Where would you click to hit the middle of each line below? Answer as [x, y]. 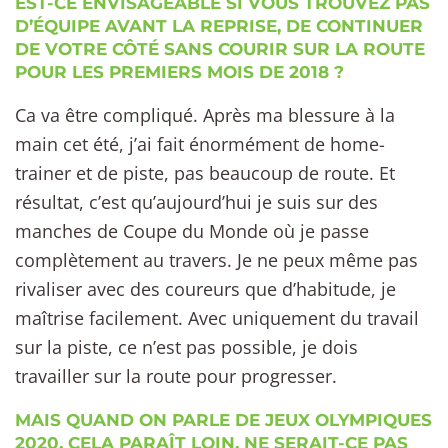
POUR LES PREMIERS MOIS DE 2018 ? [179, 72]
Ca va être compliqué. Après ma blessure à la [205, 115]
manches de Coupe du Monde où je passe [192, 231]
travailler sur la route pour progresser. [176, 376]
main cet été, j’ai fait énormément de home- [200, 144]
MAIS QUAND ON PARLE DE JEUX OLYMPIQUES [223, 419]
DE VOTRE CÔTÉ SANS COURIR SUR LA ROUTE [220, 49]
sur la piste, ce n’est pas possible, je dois [186, 347]
